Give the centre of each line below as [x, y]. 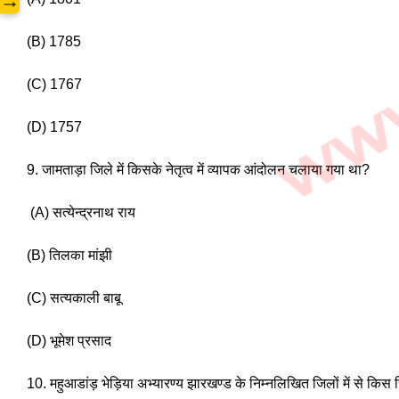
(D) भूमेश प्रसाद [71, 341]
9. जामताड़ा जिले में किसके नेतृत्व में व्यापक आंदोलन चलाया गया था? [198, 170]
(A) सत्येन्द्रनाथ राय [83, 213]
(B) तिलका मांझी [69, 256]
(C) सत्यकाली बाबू [76, 298]
